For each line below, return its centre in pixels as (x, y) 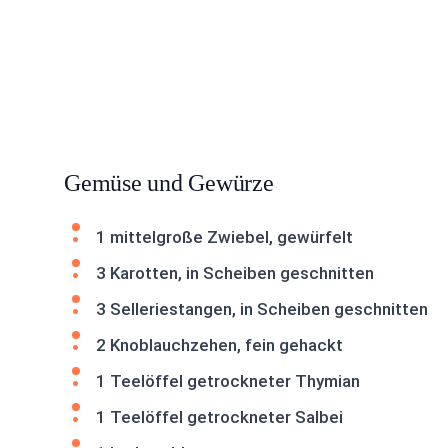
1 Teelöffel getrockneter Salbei (219, 417)
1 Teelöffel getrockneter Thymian (228, 381)
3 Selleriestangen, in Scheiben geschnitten (262, 309)
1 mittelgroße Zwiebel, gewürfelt (224, 237)
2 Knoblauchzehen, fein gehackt (219, 345)
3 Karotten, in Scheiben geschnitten (235, 273)
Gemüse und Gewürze (169, 183)
